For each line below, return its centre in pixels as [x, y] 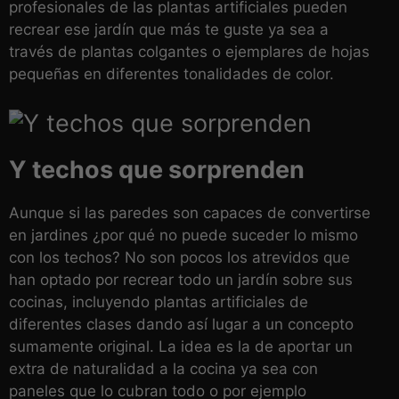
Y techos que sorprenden [157, 170]
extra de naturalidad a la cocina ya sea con [163, 369]
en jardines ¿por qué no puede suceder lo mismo [183, 236]
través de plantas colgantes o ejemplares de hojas [189, 52]
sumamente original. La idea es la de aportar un [181, 347]
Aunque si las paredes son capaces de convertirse [190, 213]
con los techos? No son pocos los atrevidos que [179, 258]
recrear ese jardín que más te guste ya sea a [169, 30]
